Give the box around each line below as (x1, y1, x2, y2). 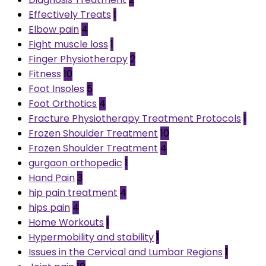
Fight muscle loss (28, 37, 108, 51)
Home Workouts (28, 215, 104, 229)
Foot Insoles (28, 81, 84, 96)
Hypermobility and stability (28, 230, 154, 244)
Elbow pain (28, 22, 79, 36)
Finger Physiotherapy (28, 52, 128, 66)
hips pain (28, 200, 70, 214)
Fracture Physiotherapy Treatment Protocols (28, 111, 241, 125)
